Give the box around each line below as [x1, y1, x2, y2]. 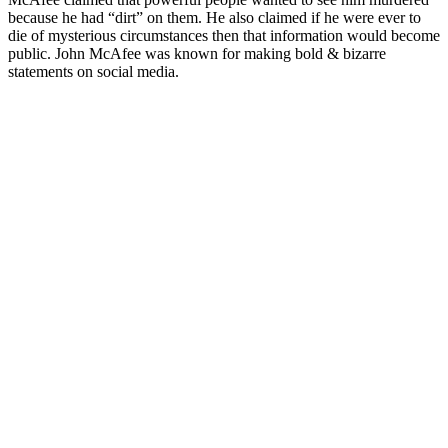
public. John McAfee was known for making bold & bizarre [8, 45, 386, 63]
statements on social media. [8, 63, 179, 81]
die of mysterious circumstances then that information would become [8, 27, 440, 45]
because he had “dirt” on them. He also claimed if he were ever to [8, 9, 421, 27]
